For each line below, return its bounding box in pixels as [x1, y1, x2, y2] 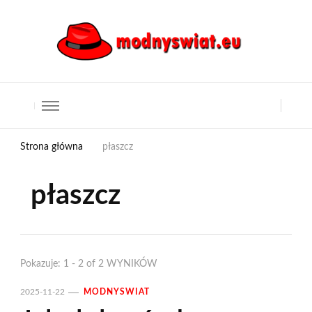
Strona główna [20, 141, 83, 152]
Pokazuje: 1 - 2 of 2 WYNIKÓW [20, 259, 157, 270]
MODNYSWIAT [84, 288, 150, 297]
